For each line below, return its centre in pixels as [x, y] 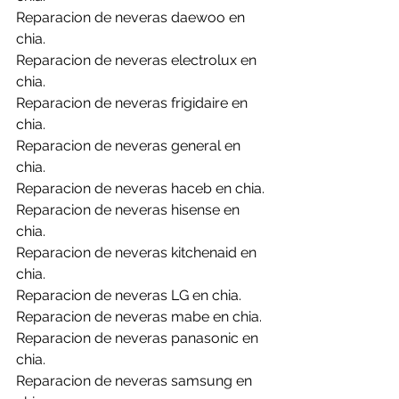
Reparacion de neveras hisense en [130, 210]
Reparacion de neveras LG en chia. [129, 296]
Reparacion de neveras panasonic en [139, 338]
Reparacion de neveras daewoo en [132, 18]
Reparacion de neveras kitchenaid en [138, 253]
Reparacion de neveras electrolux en [138, 61]
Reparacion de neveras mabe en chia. [139, 317]
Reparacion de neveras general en [130, 146]
